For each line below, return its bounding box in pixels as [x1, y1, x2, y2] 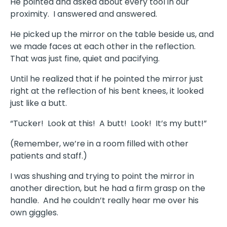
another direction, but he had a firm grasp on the [10, 182, 205, 195]
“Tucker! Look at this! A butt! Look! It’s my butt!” [10, 118, 207, 130]
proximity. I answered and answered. [10, 8, 157, 20]
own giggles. [10, 207, 58, 219]
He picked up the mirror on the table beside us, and [10, 28, 214, 41]
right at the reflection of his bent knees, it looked [10, 85, 204, 97]
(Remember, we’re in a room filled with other [10, 138, 188, 150]
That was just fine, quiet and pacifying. [10, 53, 160, 65]
